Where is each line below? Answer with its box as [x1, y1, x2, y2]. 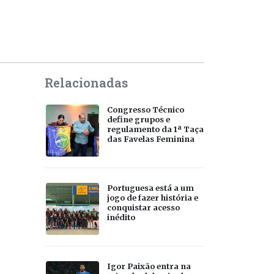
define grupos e [107, 114, 170, 124]
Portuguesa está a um [107, 182, 194, 193]
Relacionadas [45, 74, 128, 91]
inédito [107, 212, 135, 222]
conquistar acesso [107, 202, 180, 212]
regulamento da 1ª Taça [107, 124, 204, 134]
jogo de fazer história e [107, 192, 198, 202]
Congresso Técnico [107, 104, 184, 114]
